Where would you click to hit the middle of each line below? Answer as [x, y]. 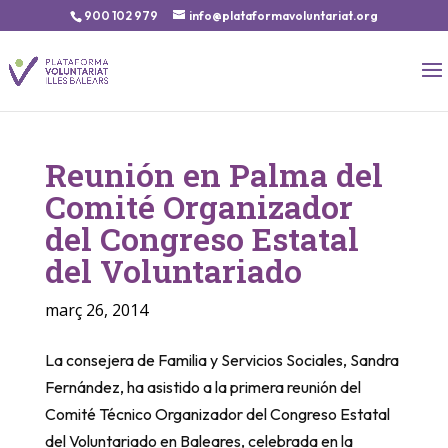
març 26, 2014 [96, 310]
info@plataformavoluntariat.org [283, 15]
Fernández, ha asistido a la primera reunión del [202, 387]
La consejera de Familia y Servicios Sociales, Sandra [221, 360]
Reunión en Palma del [213, 174]
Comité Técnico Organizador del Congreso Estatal [217, 414]
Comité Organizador [198, 206]
